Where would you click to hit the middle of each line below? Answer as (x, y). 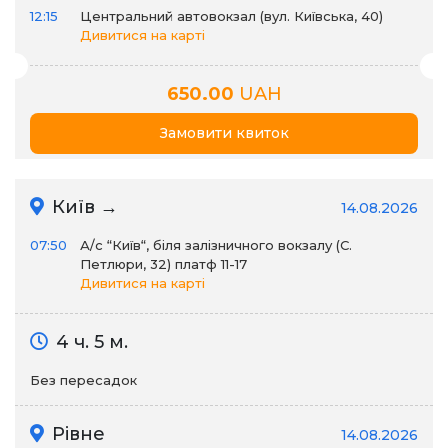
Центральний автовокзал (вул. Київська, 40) (231, 16)
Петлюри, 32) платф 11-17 (163, 264)
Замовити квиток (224, 133)
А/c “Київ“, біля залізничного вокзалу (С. (216, 245)
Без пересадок (83, 380)
